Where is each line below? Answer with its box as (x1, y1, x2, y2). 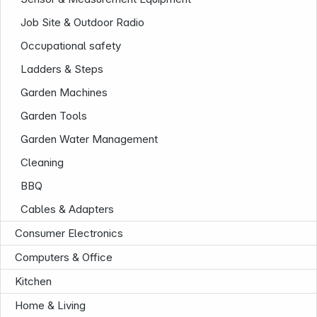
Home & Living (15, 299, 86, 312)
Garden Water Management (21, 132, 158, 146)
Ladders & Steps (21, 62, 104, 76)
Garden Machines (21, 86, 108, 99)
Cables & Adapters (21, 202, 115, 216)
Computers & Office (15, 250, 113, 264)
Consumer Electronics (15, 226, 123, 240)
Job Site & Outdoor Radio (21, 16, 145, 29)
